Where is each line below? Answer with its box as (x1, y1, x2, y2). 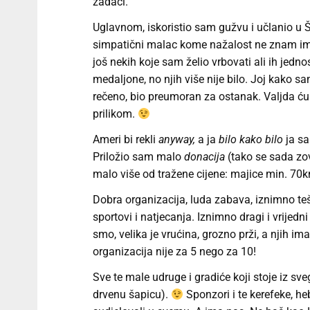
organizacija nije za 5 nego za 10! (92, 245, 256, 259)
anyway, (158, 133, 198, 147)
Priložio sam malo (92, 150, 184, 164)
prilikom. (92, 107, 138, 121)
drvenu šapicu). (92, 288, 171, 302)
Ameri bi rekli (92, 133, 158, 147)
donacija (183, 150, 225, 164)
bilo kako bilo (218, 133, 283, 147)
